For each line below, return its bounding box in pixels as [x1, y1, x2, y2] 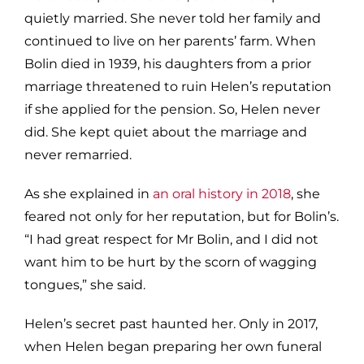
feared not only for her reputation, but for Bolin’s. [24, 208, 339, 224]
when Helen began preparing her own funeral [24, 338, 322, 354]
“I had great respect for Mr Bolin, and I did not [24, 231, 318, 247]
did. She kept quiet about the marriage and [24, 123, 307, 140]
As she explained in [24, 185, 153, 201]
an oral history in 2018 [153, 185, 291, 201]
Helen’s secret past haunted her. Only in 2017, [24, 315, 318, 331]
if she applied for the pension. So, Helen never [24, 101, 320, 117]
